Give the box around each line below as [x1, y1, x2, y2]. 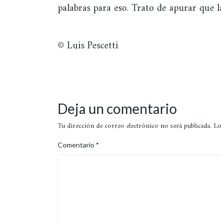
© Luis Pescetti [58, 37, 118, 55]
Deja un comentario [58, 100, 177, 117]
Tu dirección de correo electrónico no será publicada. [58, 119, 212, 132]
